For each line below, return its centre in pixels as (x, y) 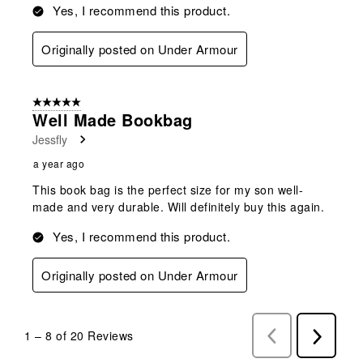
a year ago (59, 164)
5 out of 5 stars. (70, 103)
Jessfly (50, 140)
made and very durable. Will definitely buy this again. (178, 207)
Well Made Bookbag (113, 120)
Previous (295, 336)
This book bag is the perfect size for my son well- (168, 190)
